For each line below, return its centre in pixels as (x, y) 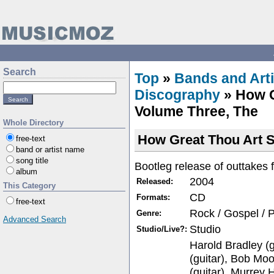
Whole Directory (33, 123)
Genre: (149, 213)
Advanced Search (35, 219)
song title (32, 161)
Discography (177, 95)
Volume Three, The (196, 111)
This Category (29, 186)
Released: (155, 181)
